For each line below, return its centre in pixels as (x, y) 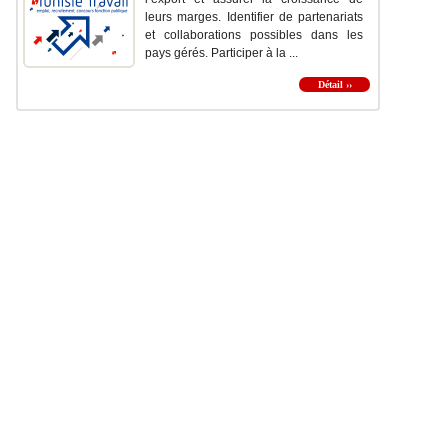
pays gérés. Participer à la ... (221, 53)
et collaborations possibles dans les (254, 35)
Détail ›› (334, 85)
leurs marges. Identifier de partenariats (254, 17)
